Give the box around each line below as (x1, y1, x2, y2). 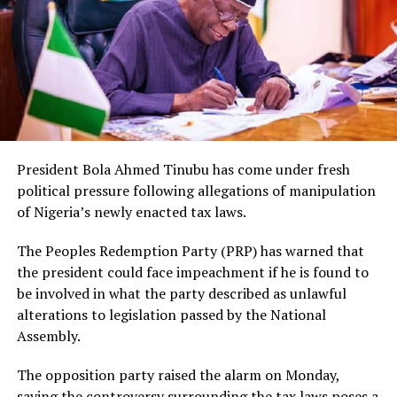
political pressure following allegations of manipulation (16, 181, 376, 201)
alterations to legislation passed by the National (16, 305, 326, 325)
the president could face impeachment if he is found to (16, 262, 369, 283)
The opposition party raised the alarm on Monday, (16, 365, 339, 385)
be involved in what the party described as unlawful (16, 284, 346, 304)
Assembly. (16, 326, 81, 346)
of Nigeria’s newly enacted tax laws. (16, 202, 246, 222)
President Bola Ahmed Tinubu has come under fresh (16, 160, 350, 180)
